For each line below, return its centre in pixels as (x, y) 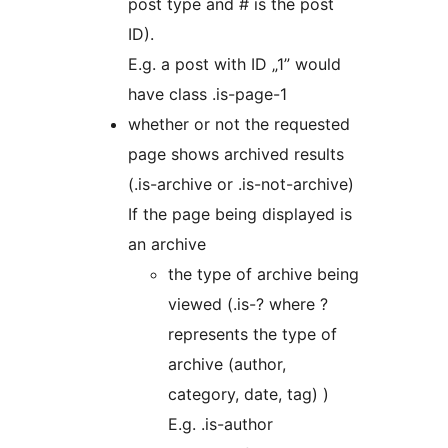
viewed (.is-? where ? (248, 304)
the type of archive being (263, 274)
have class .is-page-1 (207, 94)
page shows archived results (236, 154)
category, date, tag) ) (248, 394)
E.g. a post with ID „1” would (234, 64)
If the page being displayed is (240, 214)
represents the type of (252, 334)
